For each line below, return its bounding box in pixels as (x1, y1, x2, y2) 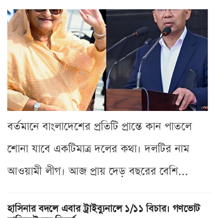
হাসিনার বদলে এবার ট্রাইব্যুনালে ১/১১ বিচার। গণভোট (7, 201, 200, 216)
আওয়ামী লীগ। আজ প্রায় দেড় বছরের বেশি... (7, 163, 188, 179)
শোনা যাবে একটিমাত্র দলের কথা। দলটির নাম (7, 141, 189, 157)
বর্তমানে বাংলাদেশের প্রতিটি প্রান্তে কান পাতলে (7, 119, 192, 134)
